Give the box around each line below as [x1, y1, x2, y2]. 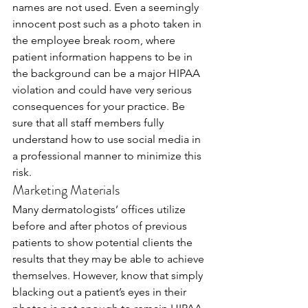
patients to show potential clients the [12, 236, 195, 249]
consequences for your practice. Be [12, 100, 188, 113]
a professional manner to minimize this [12, 149, 204, 162]
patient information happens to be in [12, 50, 195, 63]
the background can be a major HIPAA [12, 67, 203, 80]
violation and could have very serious [12, 83, 195, 96]
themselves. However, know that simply [12, 269, 206, 282]
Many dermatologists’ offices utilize [12, 203, 188, 216]
